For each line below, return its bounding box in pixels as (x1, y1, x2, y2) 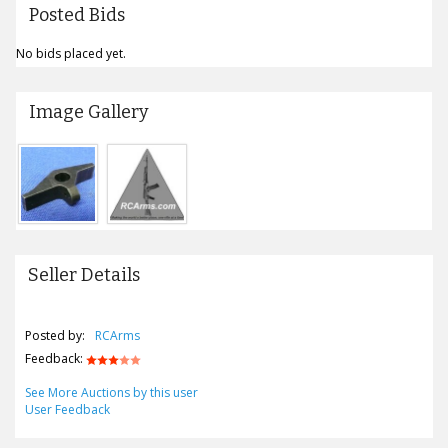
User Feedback (25, 400, 110, 418)
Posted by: (25, 326, 85, 344)
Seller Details (28, 263, 140, 286)
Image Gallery (28, 100, 149, 123)
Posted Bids (28, 3, 125, 26)
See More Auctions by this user (25, 383, 198, 401)
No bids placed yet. (15, 44, 126, 62)
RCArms (95, 326, 140, 344)
